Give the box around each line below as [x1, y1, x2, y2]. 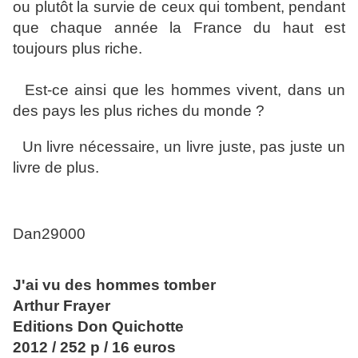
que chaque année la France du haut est [13, 19, 345, 37]
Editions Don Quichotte [13, 318, 184, 336]
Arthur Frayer [13, 297, 110, 315]
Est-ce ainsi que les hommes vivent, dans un [13, 82, 345, 99]
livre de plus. [13, 159, 99, 177]
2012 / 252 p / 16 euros [13, 339, 176, 356]
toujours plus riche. [13, 40, 142, 58]
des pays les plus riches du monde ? [13, 102, 265, 120]
